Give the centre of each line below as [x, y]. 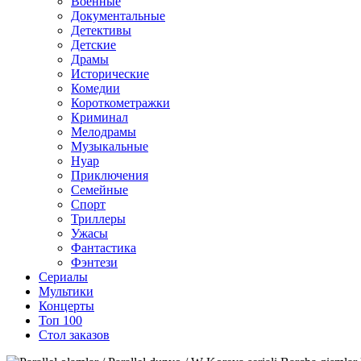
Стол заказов [74, 335]
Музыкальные [110, 146]
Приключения [110, 175]
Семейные [100, 190]
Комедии [95, 88]
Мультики [66, 291]
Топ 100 [60, 320]
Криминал [100, 117]
